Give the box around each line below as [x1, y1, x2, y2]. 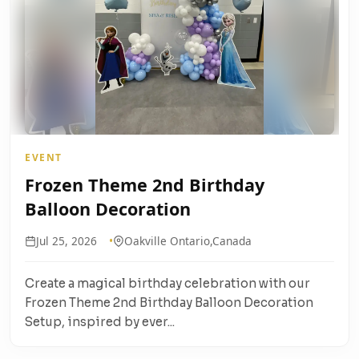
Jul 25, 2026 [36, 233, 97, 249]
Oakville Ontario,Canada [124, 233, 252, 249]
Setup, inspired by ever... [25, 314, 175, 330]
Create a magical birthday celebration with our [25, 276, 310, 292]
